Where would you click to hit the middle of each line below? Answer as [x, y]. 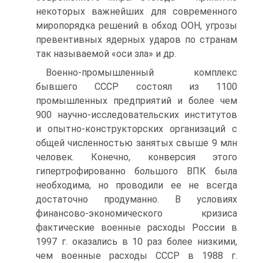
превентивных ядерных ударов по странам [136, 40]
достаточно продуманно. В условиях [136, 199]
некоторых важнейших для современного [136, 11]
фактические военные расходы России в [136, 227]
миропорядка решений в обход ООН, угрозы [136, 26]
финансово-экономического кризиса [136, 213]
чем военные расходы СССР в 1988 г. [136, 256]
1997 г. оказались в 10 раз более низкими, [136, 242]
